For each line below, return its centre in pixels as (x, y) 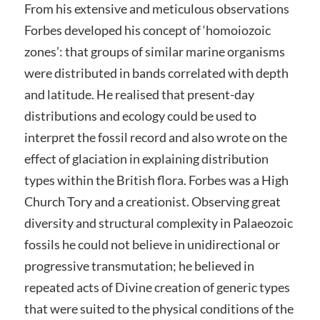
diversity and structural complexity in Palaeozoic (158, 222)
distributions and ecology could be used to (140, 115)
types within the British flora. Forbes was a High (156, 180)
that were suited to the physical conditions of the (159, 308)
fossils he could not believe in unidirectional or (152, 244)
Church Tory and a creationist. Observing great (152, 201)
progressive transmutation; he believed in (139, 265)
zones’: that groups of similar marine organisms (154, 51)
